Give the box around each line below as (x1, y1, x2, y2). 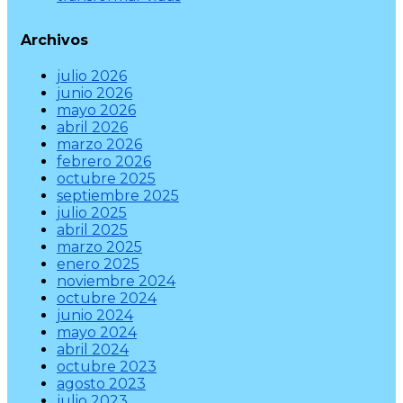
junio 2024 (57, 306, 133, 324)
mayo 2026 (57, 101, 136, 119)
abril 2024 (57, 340, 129, 358)
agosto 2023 (57, 374, 146, 392)
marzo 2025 (57, 237, 142, 255)
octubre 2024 (57, 289, 157, 307)
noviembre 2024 (57, 272, 175, 290)
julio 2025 (57, 203, 127, 221)
